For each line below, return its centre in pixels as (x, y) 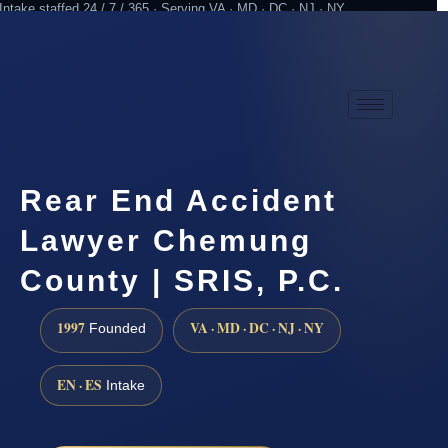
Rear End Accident (178, 200)
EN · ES (79, 384)
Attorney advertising (379, 52)
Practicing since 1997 (252, 52)
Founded (115, 329)
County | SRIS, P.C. (182, 280)
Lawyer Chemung (166, 240)
